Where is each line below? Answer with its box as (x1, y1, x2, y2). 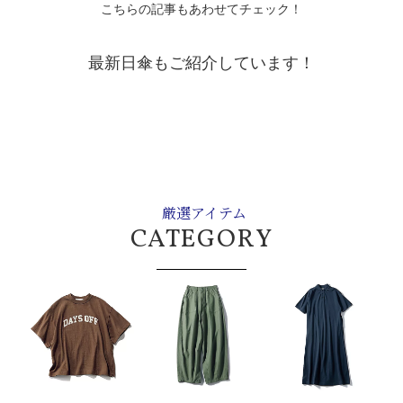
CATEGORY (130, 222, 273, 258)
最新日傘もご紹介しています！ (88, 53, 315, 72)
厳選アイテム (161, 202, 246, 224)
